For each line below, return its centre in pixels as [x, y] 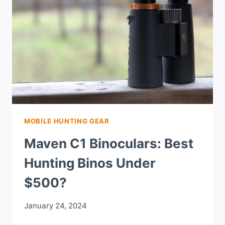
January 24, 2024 [55, 205]
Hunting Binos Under [90, 163]
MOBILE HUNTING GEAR [67, 121]
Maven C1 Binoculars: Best [109, 143]
